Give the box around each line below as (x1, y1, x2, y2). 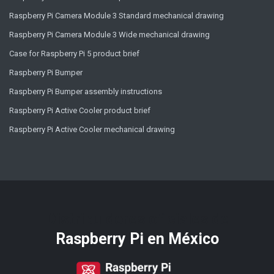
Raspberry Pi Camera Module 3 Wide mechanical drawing (9, 30, 210, 40)
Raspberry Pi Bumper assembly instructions (9, 87, 162, 97)
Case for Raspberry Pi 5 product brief (9, 49, 139, 59)
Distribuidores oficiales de (45, 210, 229, 229)
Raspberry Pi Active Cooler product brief (9, 106, 150, 116)
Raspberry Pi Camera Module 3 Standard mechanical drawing (9, 11, 224, 21)
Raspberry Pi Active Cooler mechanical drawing (9, 125, 175, 135)
